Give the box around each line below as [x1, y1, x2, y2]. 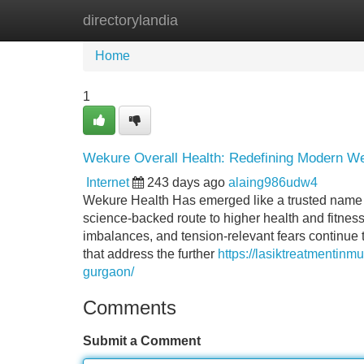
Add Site [292, 13, 341, 27]
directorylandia [83, 12, 178, 28]
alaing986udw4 [228, 175, 318, 189]
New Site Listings [167, 13, 267, 27]
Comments [83, 297, 176, 318]
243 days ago [147, 175, 225, 189]
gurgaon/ [83, 265, 134, 279]
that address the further [83, 247, 218, 261]
